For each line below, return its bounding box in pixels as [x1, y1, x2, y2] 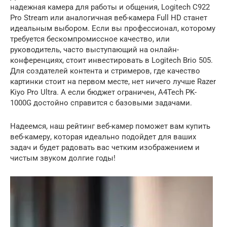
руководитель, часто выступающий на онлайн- [10, 45, 179, 55]
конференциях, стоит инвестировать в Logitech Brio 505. [10, 56, 213, 65]
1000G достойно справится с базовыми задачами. [10, 98, 192, 108]
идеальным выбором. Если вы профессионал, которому [10, 24, 215, 33]
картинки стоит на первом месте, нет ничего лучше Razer [10, 77, 216, 87]
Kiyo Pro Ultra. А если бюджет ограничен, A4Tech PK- [10, 88, 197, 97]
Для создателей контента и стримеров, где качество [10, 66, 200, 76]
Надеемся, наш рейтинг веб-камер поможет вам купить [10, 122, 210, 131]
